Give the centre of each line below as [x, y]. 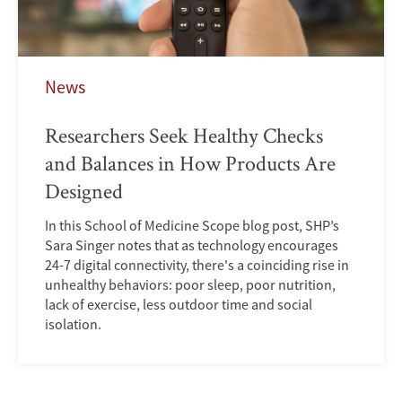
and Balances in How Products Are [190, 163]
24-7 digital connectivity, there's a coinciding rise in [197, 265]
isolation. [73, 324]
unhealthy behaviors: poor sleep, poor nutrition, [190, 285]
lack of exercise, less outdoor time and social [179, 305]
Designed [84, 191]
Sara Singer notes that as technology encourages [192, 245]
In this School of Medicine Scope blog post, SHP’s [192, 226]
